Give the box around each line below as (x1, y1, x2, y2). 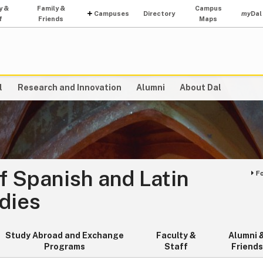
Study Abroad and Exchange (5, 231, 124, 241)
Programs (43, 242, 85, 252)
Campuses (94, 10, 130, 17)
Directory (143, 10, 176, 17)
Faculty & (156, 231, 196, 241)
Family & (36, 5, 65, 12)
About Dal (179, 83, 221, 93)
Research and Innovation (17, 83, 122, 93)
